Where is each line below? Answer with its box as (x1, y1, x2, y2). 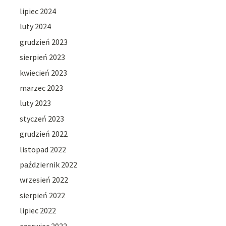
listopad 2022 (20, 144, 67, 154)
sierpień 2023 (20, 52, 66, 63)
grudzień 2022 (20, 129, 68, 139)
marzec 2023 (20, 83, 64, 93)
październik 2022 (20, 159, 78, 169)
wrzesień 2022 (20, 175, 69, 185)
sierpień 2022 (20, 190, 66, 200)
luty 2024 (20, 21, 51, 32)
